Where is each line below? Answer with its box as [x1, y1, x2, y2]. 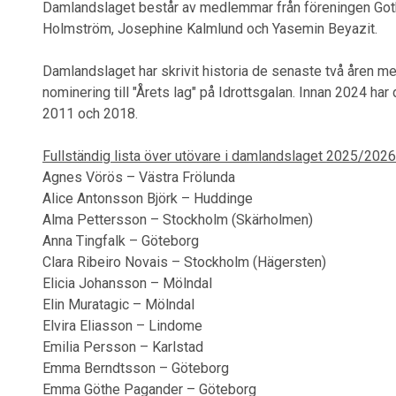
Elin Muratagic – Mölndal [42, 296, 194, 313]
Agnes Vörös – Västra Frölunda [42, 169, 235, 186]
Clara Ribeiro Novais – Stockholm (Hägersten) [42, 254, 326, 270]
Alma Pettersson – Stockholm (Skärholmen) [42, 211, 313, 228]
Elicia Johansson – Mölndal [42, 275, 212, 292]
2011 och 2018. [42, 105, 138, 122]
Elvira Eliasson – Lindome [42, 317, 202, 334]
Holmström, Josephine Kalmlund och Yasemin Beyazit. [42, 20, 377, 37]
